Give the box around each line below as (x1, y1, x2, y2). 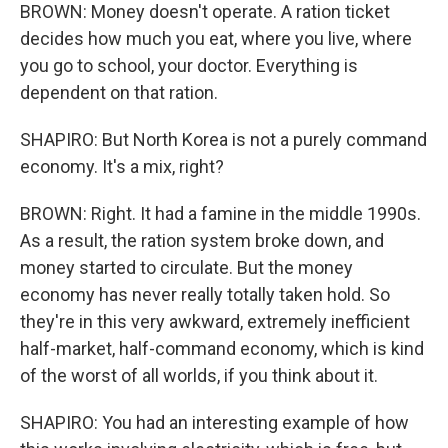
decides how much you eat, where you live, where (20, 28, 412, 49)
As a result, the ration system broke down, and (20, 230, 384, 251)
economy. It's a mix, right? (20, 156, 224, 177)
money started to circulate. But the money (20, 257, 353, 278)
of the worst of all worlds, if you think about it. (20, 365, 378, 386)
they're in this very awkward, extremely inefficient (20, 311, 410, 332)
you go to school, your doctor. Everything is (20, 55, 358, 76)
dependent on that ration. (20, 82, 218, 103)
